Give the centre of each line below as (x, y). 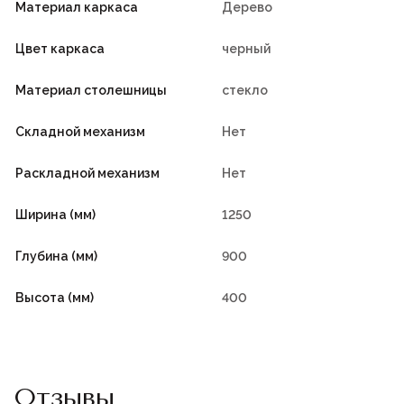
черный (246, 49)
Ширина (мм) (55, 215)
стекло (245, 91)
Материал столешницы (91, 91)
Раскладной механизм (87, 174)
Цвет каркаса (60, 49)
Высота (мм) (55, 298)
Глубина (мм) (56, 257)
